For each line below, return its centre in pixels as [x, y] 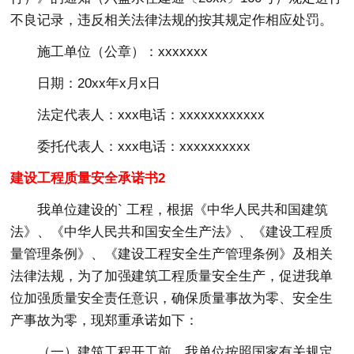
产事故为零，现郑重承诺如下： [105, 320]
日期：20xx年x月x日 [99, 83]
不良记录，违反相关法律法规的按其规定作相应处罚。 [172, 20]
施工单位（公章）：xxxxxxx [123, 51]
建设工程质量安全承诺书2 [88, 178]
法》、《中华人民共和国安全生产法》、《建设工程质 [172, 232]
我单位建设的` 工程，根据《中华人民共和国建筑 [183, 209]
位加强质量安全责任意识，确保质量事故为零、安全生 [172, 298]
